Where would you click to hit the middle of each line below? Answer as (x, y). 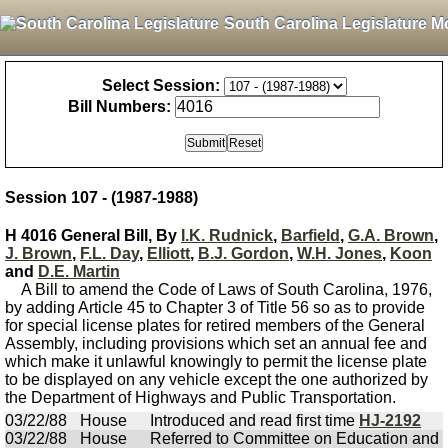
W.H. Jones (339, 253)
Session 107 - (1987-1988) (101, 197)
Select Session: (160, 85)
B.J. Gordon (243, 253)
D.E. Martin (79, 271)
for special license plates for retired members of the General (215, 325)
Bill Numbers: (119, 106)
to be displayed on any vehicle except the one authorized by (216, 379)
